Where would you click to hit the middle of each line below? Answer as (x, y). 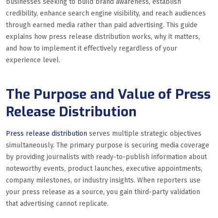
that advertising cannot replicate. (57, 203)
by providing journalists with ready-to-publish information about (106, 157)
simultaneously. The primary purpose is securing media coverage (108, 145)
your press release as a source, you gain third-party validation (103, 192)
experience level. (33, 60)
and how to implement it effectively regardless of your (91, 48)
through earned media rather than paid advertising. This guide (102, 25)
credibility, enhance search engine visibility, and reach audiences (106, 13)
